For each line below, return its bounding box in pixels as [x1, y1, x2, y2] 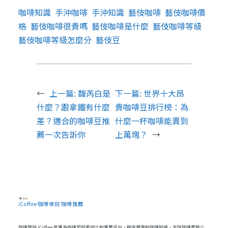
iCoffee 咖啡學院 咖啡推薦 [18, 200, 83, 208]
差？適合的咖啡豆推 [36, 115, 110, 127]
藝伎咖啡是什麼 [91, 20, 149, 33]
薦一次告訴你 [36, 128, 85, 141]
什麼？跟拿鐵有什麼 [36, 101, 110, 113]
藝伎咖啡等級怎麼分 [18, 34, 92, 46]
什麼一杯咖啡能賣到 [115, 115, 189, 127]
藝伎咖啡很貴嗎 [30, 20, 88, 33]
